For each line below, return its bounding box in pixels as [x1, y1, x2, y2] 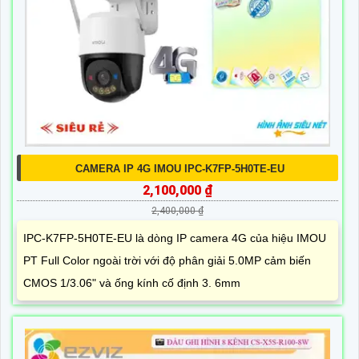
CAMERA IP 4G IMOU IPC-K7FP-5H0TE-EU [75, 162, 284, 175]
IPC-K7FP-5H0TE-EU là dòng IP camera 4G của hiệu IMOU [23, 231, 326, 244]
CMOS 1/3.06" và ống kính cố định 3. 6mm [23, 276, 240, 289]
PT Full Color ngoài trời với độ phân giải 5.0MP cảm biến [23, 253, 311, 267]
